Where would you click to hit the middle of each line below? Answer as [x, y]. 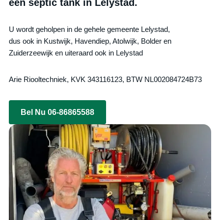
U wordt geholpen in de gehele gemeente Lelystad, [90, 29]
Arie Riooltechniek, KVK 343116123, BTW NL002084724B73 [106, 79]
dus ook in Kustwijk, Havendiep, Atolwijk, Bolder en [90, 41]
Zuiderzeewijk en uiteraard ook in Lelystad [76, 53]
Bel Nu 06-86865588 [58, 112]
